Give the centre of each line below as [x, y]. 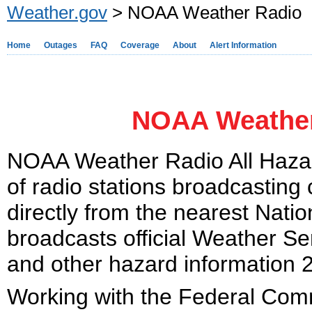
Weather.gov [57, 13]
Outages [61, 45]
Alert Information [243, 45]
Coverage [140, 45]
